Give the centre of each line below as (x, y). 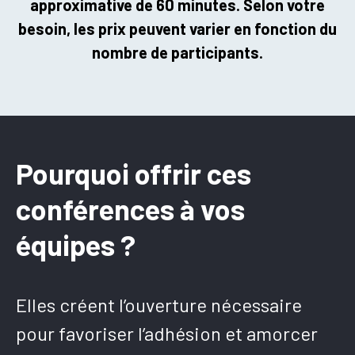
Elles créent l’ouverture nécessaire (159, 305)
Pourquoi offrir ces (134, 174)
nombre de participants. (177, 53)
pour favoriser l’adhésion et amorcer (167, 334)
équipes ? (76, 245)
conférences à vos (130, 209)
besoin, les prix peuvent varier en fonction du (177, 29)
